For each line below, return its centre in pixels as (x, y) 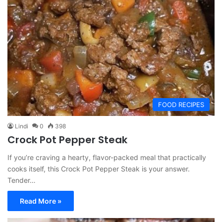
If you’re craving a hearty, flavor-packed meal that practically (107, 158)
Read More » (41, 201)
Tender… (22, 180)
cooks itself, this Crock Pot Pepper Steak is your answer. (99, 169)
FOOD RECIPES (181, 105)
